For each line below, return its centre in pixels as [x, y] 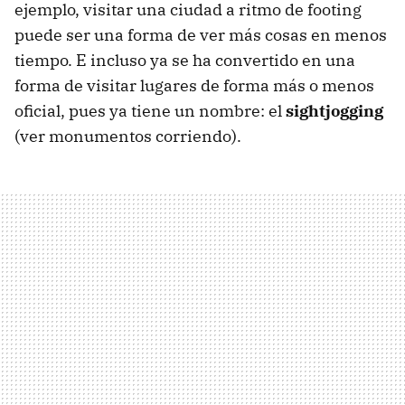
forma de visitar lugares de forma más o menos [194, 85]
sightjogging [334, 110]
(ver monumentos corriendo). [128, 136]
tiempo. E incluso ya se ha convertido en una [185, 60]
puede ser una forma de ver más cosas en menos [201, 34]
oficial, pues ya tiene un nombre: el [150, 110]
